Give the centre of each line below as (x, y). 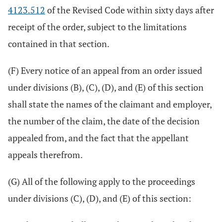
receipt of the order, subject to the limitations (97, 27)
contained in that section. (59, 44)
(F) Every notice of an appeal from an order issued (105, 70)
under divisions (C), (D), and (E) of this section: (100, 198)
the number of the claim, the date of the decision (104, 121)
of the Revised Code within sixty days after (130, 10)
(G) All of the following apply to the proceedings (102, 181)
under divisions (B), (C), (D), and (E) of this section (106, 87)
